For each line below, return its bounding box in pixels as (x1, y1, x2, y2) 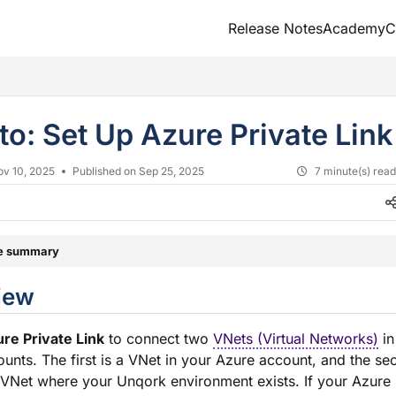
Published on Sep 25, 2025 (72, 164, 204, 178)
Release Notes (228, 19, 323, 37)
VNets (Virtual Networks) (213, 330, 378, 347)
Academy (323, 19, 385, 37)
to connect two (104, 330, 213, 347)
